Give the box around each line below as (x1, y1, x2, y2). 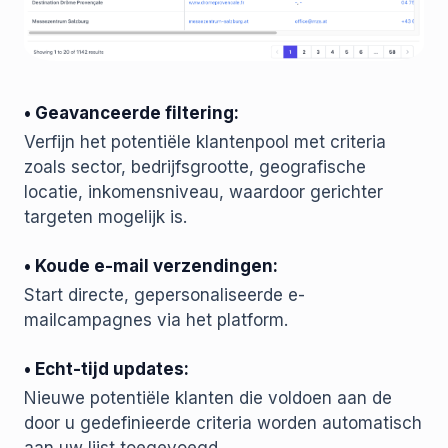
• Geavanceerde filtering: (24, 103, 239, 124)
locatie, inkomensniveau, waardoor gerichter (24, 182, 383, 203)
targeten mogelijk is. (24, 207, 187, 228)
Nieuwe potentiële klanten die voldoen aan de (24, 388, 392, 409)
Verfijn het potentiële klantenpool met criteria (24, 132, 386, 153)
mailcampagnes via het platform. (24, 310, 288, 331)
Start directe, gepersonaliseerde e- (24, 285, 305, 306)
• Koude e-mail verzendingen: (24, 256, 278, 277)
